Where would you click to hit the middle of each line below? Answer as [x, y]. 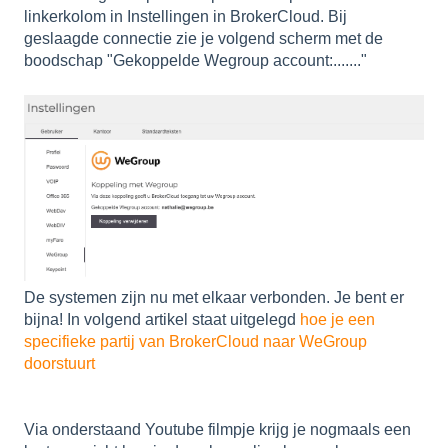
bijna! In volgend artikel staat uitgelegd [162, 319]
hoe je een [337, 319]
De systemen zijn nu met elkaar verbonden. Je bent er [214, 297]
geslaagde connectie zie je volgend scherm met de [203, 39]
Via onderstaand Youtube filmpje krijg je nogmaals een [217, 430]
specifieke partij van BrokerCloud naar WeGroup [195, 341]
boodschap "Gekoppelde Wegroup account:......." [195, 61]
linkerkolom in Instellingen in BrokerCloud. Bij [185, 17]
